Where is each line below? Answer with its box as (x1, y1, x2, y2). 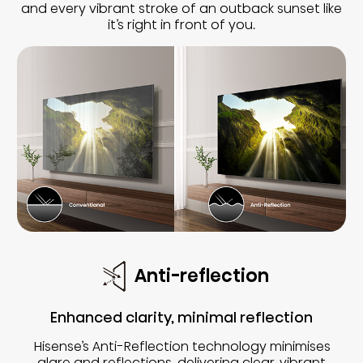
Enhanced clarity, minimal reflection (50, 306, 313, 327)
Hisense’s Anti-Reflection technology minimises (32, 336, 331, 356)
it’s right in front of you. (108, 15, 255, 35)
